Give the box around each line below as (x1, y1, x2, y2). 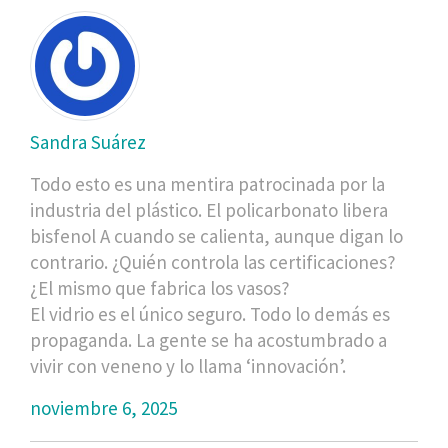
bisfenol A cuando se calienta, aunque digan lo (30, 223, 403, 248)
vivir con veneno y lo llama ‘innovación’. (30, 353, 346, 378)
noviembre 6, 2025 (30, 395, 177, 420)
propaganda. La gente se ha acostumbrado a (30, 327, 387, 352)
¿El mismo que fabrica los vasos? (30, 275, 290, 300)
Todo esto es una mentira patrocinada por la (30, 171, 385, 196)
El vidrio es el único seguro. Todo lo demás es (30, 301, 390, 326)
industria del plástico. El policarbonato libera (30, 197, 388, 222)
